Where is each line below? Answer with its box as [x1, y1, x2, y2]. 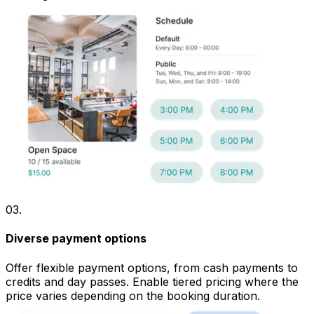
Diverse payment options [6, 231, 146, 246]
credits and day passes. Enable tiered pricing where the [6, 274, 299, 289]
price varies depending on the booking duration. [6, 288, 260, 303]
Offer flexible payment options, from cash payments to [6, 260, 298, 275]
